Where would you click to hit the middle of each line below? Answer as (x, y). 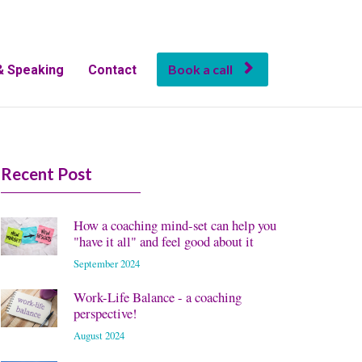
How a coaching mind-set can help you (175, 225)
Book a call (200, 69)
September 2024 (107, 263)
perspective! (105, 313)
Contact (112, 70)
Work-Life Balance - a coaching (158, 297)
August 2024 (101, 335)
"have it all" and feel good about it (164, 241)
